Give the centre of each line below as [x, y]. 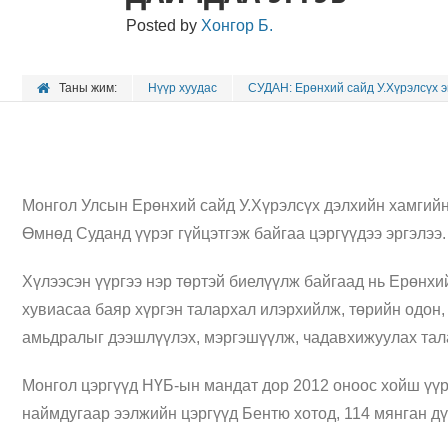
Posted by [163, 25]
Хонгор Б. [237, 25]
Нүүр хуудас [182, 88]
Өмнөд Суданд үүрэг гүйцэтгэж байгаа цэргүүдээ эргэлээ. [234, 233]
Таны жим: [88, 88]
